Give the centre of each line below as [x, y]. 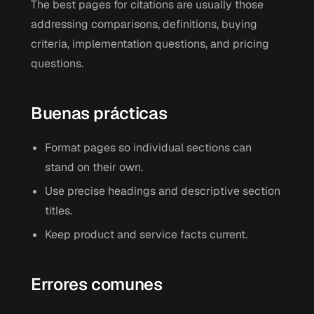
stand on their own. [94, 167]
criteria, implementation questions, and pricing [150, 44]
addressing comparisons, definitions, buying [144, 24]
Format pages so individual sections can [148, 148]
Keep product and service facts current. [146, 234]
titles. [59, 211]
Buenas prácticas [99, 113]
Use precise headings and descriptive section [163, 191]
